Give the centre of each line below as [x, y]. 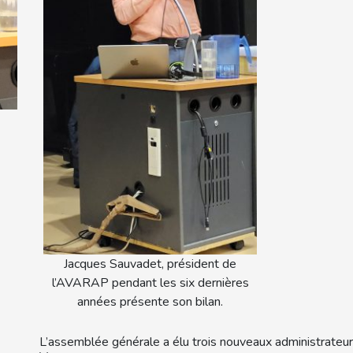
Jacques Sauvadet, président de [150, 264]
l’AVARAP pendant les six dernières [150, 282]
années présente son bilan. [150, 301]
